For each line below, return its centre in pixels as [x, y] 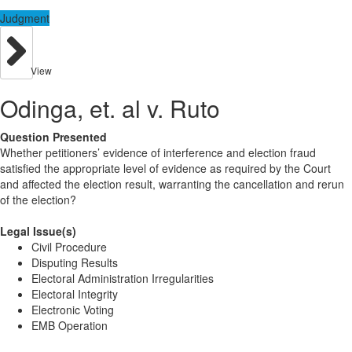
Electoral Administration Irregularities [123, 279]
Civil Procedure [69, 247]
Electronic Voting [73, 310]
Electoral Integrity [75, 294]
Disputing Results [75, 263]
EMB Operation [70, 326]
